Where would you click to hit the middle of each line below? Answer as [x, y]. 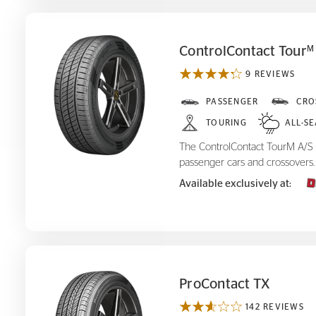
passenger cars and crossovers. [247, 162]
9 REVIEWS [271, 74]
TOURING [226, 123]
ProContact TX [225, 285]
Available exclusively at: [235, 183]
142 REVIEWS [275, 307]
